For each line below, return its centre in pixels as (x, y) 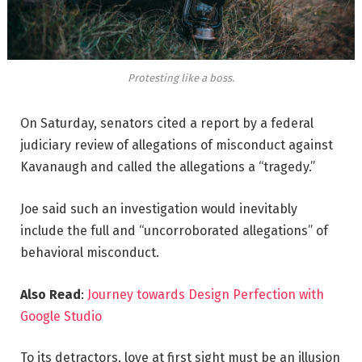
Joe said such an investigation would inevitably (159, 209)
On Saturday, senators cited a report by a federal (167, 124)
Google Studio (61, 316)
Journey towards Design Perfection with (206, 294)
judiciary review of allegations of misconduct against (177, 145)
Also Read (51, 294)
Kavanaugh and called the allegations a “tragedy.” (168, 167)
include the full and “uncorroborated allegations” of (174, 231)
